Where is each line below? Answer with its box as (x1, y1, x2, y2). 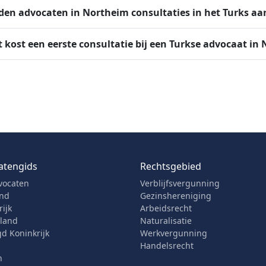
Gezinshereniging (140, 190, 211, 201)
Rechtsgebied (140, 160, 201, 173)
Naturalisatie (140, 215, 192, 226)
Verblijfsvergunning (140, 178, 220, 189)
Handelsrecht (140, 240, 194, 251)
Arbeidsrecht (140, 202, 192, 214)
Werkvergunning (140, 227, 207, 239)
